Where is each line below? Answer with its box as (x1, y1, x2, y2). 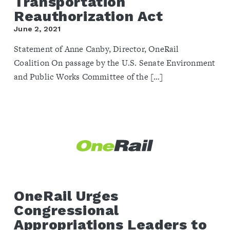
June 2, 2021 (14, 25, 61, 33)
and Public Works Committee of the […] (14, 71, 163, 83)
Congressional (14, 201, 119, 219)
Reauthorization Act (14, 8, 163, 25)
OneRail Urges (14, 187, 119, 204)
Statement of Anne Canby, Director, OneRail (14, 43, 179, 55)
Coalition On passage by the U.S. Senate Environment (14, 57, 216, 69)
